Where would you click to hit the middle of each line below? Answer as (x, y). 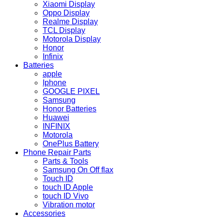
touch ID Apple (68, 187)
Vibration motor (69, 205)
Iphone (54, 83)
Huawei (56, 118)
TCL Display (64, 31)
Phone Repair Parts (57, 153)
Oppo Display (66, 13)
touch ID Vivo (66, 196)
